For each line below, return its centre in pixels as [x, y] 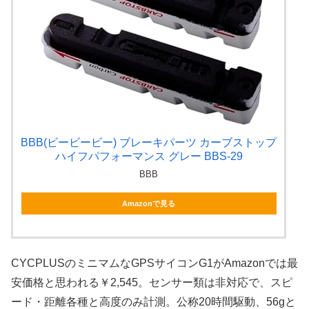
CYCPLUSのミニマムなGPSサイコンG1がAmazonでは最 [154, 263]
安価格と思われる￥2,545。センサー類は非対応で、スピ [152, 283]
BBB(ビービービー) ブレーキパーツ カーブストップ [149, 142]
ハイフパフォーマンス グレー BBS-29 [149, 156]
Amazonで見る [149, 203]
